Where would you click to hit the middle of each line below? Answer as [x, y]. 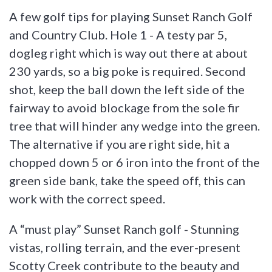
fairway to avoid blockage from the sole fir [124, 107]
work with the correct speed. [87, 198]
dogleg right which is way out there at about [128, 53]
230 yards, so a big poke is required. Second [127, 71]
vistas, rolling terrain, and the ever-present [125, 247]
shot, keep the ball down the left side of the [127, 89]
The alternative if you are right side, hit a [119, 144]
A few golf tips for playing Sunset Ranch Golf [131, 16]
